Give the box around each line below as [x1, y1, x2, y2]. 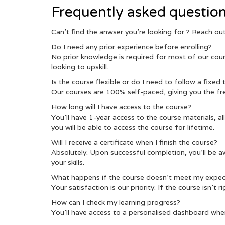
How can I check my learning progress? [51, 198, 180, 207]
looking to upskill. [51, 62, 108, 71]
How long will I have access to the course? [51, 102, 191, 111]
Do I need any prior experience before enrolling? [51, 42, 212, 51]
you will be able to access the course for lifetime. [51, 123, 214, 132]
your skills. [51, 158, 84, 167]
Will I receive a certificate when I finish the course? [51, 138, 217, 147]
